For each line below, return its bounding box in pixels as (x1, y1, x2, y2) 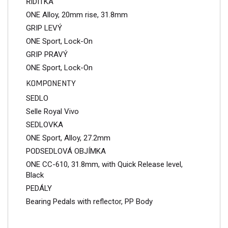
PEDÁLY (26, 183, 52, 193)
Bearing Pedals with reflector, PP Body (26, 196, 153, 206)
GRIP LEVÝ (26, 23, 62, 33)
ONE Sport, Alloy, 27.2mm (26, 133, 110, 142)
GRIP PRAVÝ (26, 49, 68, 59)
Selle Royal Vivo (26, 106, 79, 116)
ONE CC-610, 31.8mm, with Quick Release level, (26, 159, 183, 169)
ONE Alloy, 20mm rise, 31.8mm (26, 10, 128, 19)
